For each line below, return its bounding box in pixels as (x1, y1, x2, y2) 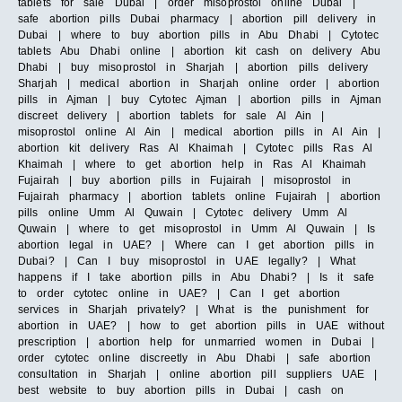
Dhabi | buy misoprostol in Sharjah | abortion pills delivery (18, 61, 369, 74)
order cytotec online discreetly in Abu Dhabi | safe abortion (18, 352, 371, 365)
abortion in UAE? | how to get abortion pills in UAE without (18, 319, 384, 333)
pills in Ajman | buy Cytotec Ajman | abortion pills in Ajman (18, 93, 382, 107)
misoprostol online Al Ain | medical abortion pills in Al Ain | (18, 126, 381, 139)
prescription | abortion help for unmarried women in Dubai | (18, 336, 374, 349)
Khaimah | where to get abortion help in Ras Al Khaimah (18, 158, 367, 171)
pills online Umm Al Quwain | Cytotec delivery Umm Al (18, 206, 348, 220)
